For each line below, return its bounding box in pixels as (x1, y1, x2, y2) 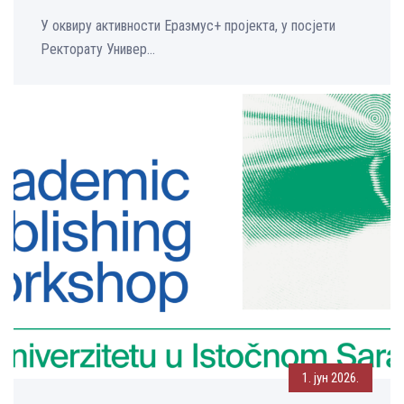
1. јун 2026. (302, 370, 359, 387)
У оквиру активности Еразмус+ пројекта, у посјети (41, 17, 335, 35)
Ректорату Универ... (41, 41, 155, 59)
